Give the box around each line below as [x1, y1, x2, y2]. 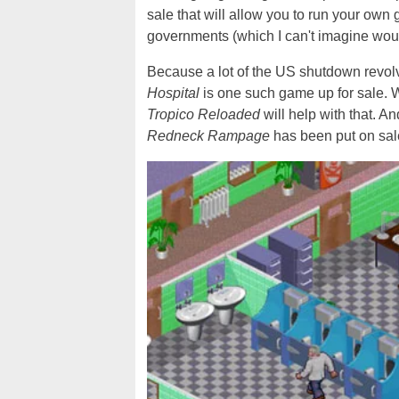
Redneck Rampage [147, 128, 270, 144]
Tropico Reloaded [147, 107, 260, 123]
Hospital [147, 85, 199, 102]
